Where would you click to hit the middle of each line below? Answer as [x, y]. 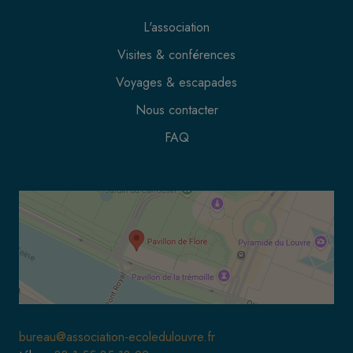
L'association [176, 27]
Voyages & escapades [176, 82]
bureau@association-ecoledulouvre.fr [117, 337]
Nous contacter [176, 110]
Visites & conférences [176, 55]
